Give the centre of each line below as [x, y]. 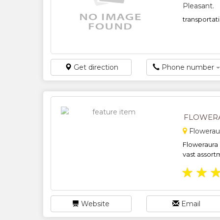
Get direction [95, 67]
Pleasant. [198, 6]
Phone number [188, 67]
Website [95, 204]
